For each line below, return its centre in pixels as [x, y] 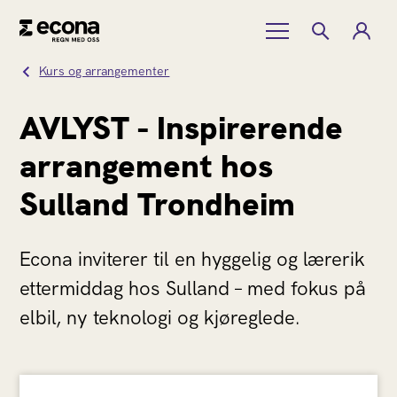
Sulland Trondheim [158, 204]
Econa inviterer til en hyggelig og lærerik [193, 259]
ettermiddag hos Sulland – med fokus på [193, 288]
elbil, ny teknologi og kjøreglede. [160, 318]
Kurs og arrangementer [105, 71]
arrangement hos [147, 166]
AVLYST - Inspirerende [182, 128]
